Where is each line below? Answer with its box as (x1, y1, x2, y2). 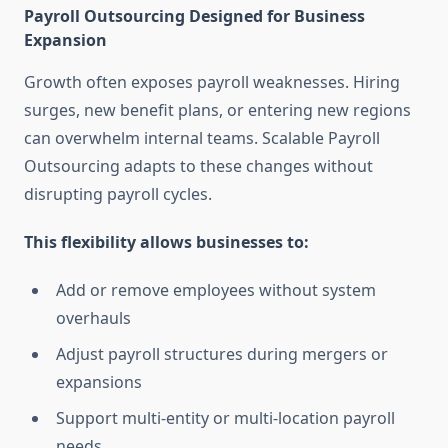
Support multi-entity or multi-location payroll (56, 407, 395, 430)
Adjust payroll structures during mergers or (56, 343, 388, 366)
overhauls (56, 307, 131, 330)
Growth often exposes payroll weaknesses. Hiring (24, 71, 400, 94)
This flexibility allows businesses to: (24, 231, 309, 254)
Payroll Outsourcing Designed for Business (24, 5, 365, 28)
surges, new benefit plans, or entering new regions (24, 99, 411, 122)
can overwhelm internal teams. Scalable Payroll (24, 127, 380, 150)
